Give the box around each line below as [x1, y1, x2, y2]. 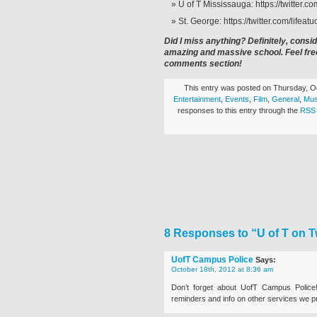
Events [225, 95, 249, 103]
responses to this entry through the [178, 106, 300, 115]
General [272, 95, 299, 103]
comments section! [164, 59, 242, 69]
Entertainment [173, 95, 221, 103]
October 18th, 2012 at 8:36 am [171, 265, 273, 273]
